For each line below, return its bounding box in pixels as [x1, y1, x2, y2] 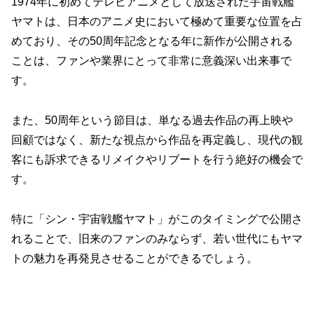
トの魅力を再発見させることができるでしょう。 [11, 252, 258, 264]
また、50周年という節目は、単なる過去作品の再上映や [11, 114, 293, 127]
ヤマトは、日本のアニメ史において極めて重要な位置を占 [11, 15, 303, 28]
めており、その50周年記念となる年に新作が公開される [11, 35, 293, 48]
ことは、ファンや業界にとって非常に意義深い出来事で [11, 55, 292, 67]
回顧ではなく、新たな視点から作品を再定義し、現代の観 [11, 134, 303, 146]
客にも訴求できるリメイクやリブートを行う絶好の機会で [11, 153, 303, 166]
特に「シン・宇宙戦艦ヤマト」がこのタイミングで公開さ [11, 212, 303, 225]
